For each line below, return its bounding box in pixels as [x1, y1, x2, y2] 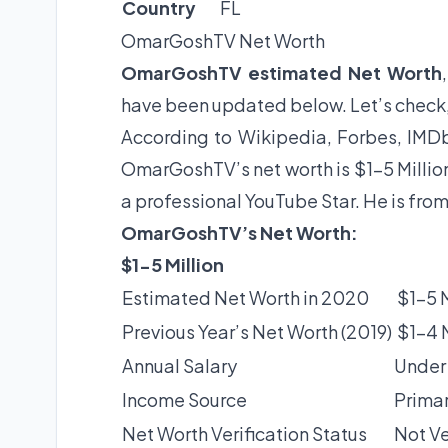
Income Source [122, 388, 247, 412]
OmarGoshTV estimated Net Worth [121, 61, 443, 85]
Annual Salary [122, 354, 237, 378]
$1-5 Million [121, 253, 224, 277]
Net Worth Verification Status [122, 422, 367, 446]
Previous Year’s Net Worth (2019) [122, 320, 392, 344]
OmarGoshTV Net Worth [121, 29, 325, 53]
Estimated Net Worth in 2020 [122, 286, 369, 310]
